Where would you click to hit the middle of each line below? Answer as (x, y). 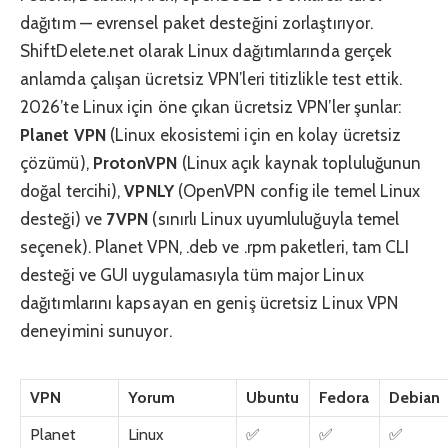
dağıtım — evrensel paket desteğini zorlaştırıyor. (197, 23)
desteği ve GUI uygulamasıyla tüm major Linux (192, 275)
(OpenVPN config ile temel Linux (297, 191)
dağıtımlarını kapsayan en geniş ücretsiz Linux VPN (209, 303)
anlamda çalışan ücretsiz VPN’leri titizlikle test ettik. (211, 79)
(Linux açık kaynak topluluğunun (299, 163)
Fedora (344, 398)
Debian (415, 398)
